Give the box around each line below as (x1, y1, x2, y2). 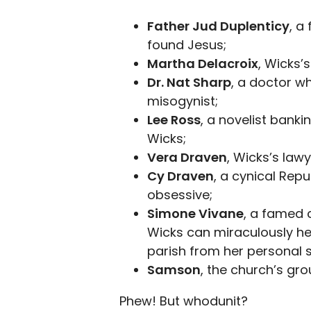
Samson (147, 261, 201, 278)
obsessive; (147, 186, 212, 203)
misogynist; (147, 92, 218, 110)
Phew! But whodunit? (119, 292, 248, 310)
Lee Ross (147, 111, 201, 128)
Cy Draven (147, 167, 214, 185)
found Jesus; (147, 36, 226, 53)
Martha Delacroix (147, 55, 258, 72)
